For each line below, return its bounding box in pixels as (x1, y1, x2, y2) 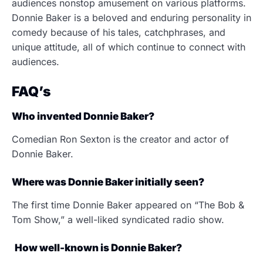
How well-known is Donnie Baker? (15, 242, 184, 254)
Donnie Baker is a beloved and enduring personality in (12, 12, 251, 23)
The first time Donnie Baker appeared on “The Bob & (12, 199, 244, 211)
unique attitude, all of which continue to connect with (12, 41, 245, 53)
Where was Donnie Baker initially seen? (12, 176, 206, 188)
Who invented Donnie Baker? (12, 110, 154, 122)
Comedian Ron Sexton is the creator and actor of (12, 133, 229, 145)
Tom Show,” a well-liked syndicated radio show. (12, 214, 227, 225)
